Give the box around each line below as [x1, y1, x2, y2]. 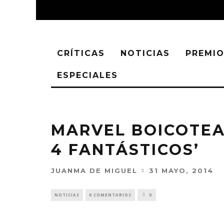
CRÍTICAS [57, 48, 105, 58]
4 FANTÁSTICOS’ [51, 140, 199, 159]
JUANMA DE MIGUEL [51, 166, 137, 174]
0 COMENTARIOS [89, 192, 131, 197]
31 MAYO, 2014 [149, 166, 213, 174]
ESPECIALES [57, 70, 118, 80]
